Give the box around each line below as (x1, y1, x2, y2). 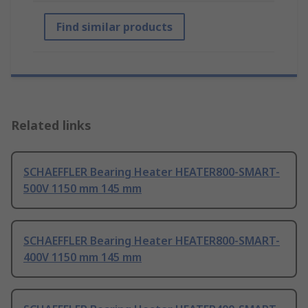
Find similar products (56, 19, 173, 35)
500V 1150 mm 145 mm (23, 181, 142, 197)
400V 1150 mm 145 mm (23, 250, 142, 265)
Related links (11, 117, 91, 134)
